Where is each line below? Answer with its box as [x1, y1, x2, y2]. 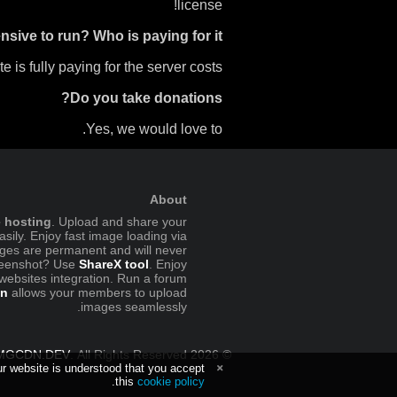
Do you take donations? [70, 90, 222, 105]
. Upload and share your [51, 214, 187, 229]
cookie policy [137, 375, 205, 388]
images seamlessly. [81, 300, 187, 314]
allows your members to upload [8, 285, 187, 300]
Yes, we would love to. [86, 121, 222, 136]
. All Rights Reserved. [70, 347, 187, 362]
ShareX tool [79, 257, 149, 271]
